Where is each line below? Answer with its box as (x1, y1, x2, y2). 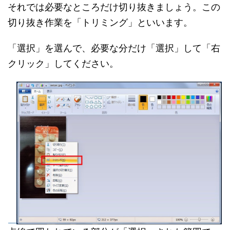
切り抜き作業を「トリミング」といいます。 (8, 16, 193, 28)
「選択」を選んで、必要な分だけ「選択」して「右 (8, 42, 220, 53)
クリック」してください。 (8, 57, 119, 69)
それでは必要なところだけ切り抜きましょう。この (8, 1, 220, 12)
